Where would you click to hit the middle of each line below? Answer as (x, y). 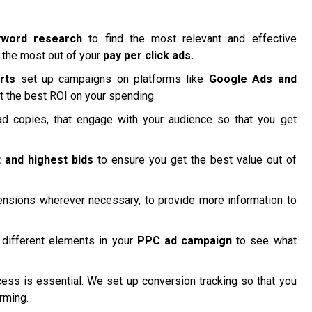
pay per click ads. (148, 56)
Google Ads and (252, 79)
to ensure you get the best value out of (195, 160)
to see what (264, 241)
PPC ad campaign (185, 241)
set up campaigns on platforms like (112, 79)
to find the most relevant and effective (189, 39)
